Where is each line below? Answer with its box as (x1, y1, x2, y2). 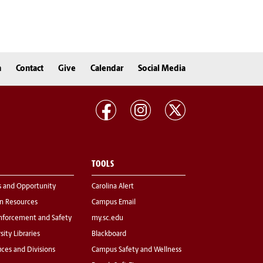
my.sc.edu (92, 215, 123, 222)
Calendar (90, 64, 123, 73)
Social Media (138, 64, 186, 73)
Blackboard (92, 231, 126, 238)
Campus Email (92, 199, 136, 207)
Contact (16, 64, 43, 73)
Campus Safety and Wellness (92, 247, 181, 254)
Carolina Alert (92, 183, 134, 191)
